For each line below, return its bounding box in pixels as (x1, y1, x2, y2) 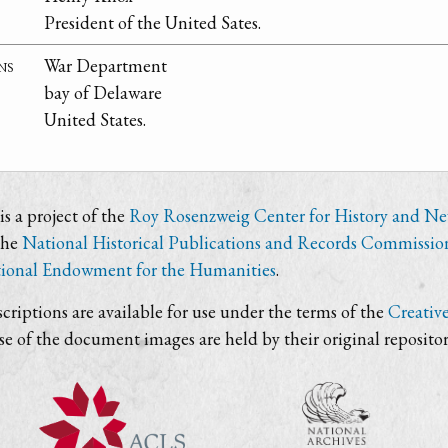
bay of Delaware (44, 81, 162, 105)
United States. (44, 108, 146, 132)
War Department (44, 54, 167, 78)
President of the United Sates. (44, 11, 261, 35)
